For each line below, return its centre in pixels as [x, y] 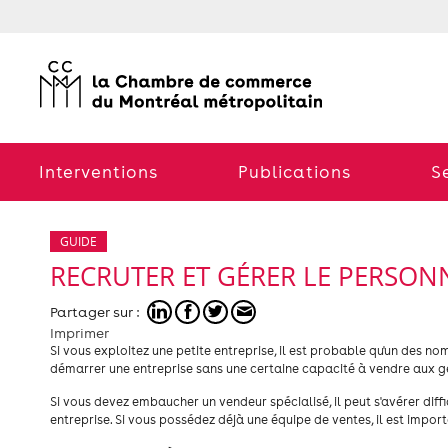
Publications [294, 172]
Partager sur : [94, 312]
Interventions [98, 172]
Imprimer [79, 333]
